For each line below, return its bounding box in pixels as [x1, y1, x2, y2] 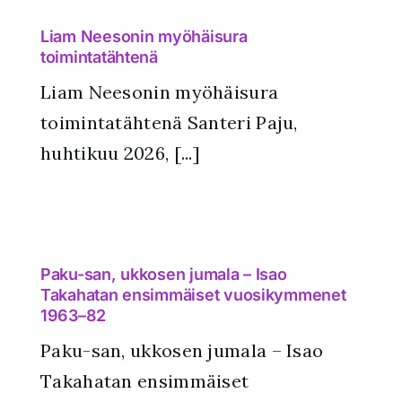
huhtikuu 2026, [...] [40, 141, 201, 164]
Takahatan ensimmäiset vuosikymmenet [40, 285, 346, 305]
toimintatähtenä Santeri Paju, [40, 110, 298, 134]
